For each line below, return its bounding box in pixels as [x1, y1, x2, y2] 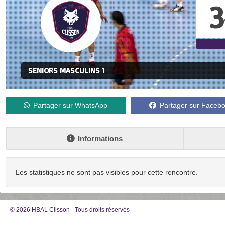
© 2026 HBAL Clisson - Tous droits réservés [10, 206, 130, 214]
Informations [78, 134, 123, 143]
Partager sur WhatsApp [33, 101, 108, 110]
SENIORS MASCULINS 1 [28, 65, 105, 76]
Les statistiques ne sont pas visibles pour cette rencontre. [16, 168, 198, 177]
